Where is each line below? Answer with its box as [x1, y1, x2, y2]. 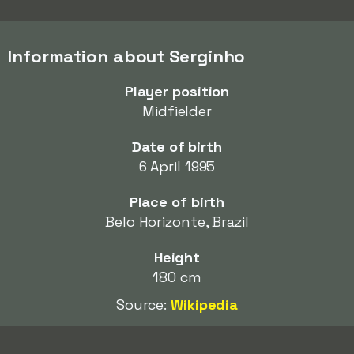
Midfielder [142, 102, 212, 120]
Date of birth [132, 137, 222, 156]
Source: [115, 296, 171, 314]
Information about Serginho [8, 45, 246, 67]
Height [153, 248, 201, 266]
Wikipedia [171, 296, 239, 314]
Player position [124, 82, 230, 100]
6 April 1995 [138, 157, 216, 175]
